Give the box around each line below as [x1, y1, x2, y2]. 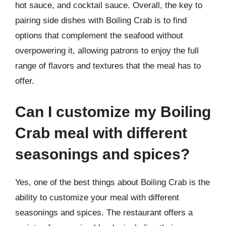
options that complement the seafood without [15, 30, 183, 40]
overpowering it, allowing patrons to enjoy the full [15, 45, 199, 55]
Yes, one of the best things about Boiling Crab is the [15, 178, 210, 187]
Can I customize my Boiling [15, 103, 211, 120]
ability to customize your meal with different [15, 193, 179, 202]
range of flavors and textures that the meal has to [15, 61, 201, 71]
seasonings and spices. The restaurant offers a [15, 208, 193, 217]
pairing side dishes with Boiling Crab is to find [15, 15, 187, 25]
